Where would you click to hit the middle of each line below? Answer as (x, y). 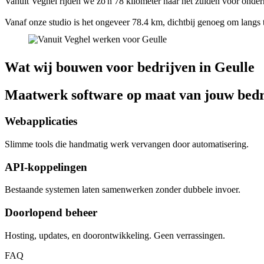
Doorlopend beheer (51, 213)
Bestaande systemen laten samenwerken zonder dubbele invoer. (123, 190)
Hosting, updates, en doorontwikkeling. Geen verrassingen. (115, 235)
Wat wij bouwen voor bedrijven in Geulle (130, 67)
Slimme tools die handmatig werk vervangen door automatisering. (127, 144)
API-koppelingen (46, 167)
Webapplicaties (41, 121)
